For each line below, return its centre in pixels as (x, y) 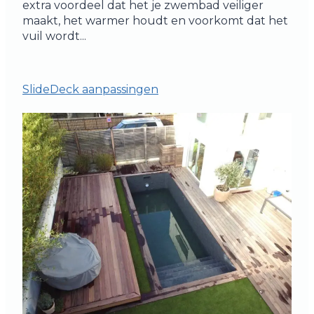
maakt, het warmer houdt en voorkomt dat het (155, 20)
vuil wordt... (54, 36)
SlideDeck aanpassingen (90, 89)
